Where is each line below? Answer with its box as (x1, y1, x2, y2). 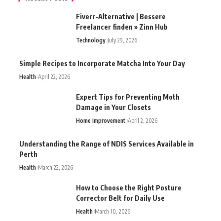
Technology (76, 36, 106, 44)
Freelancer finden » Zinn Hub (76, 22, 168, 31)
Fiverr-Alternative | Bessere (76, 12, 166, 21)
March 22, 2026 (38, 163, 73, 171)
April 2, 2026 (128, 116, 157, 124)
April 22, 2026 (38, 73, 70, 80)
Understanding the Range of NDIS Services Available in (19, 139, 194, 148)
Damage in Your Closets (76, 103, 151, 111)
